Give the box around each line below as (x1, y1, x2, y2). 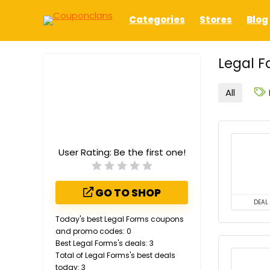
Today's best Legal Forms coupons (55, 214, 184, 224)
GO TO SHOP (93, 186, 161, 200)
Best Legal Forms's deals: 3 (55, 238, 154, 248)
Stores (199, 13, 232, 26)
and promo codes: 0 (55, 226, 131, 236)
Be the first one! (113, 146, 186, 159)
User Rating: (58, 146, 114, 159)
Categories (129, 13, 185, 26)
